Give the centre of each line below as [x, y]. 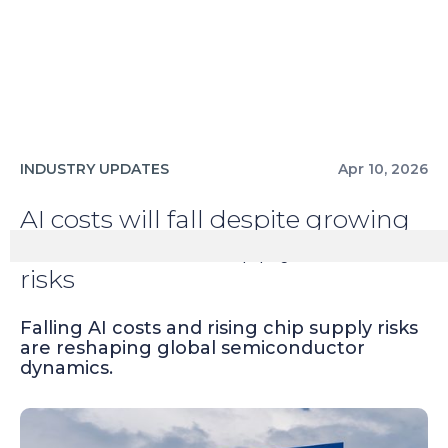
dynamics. [66, 368]
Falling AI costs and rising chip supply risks [219, 328]
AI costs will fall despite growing [215, 219]
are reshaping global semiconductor [192, 348]
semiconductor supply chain [194, 249]
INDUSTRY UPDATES [94, 169]
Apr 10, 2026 [383, 169]
